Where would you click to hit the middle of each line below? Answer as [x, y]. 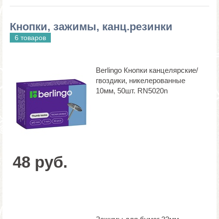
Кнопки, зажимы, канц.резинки [91, 26]
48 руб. [40, 162]
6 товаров [30, 37]
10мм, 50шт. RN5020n [132, 90]
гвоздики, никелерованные [141, 80]
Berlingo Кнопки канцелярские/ [147, 70]
